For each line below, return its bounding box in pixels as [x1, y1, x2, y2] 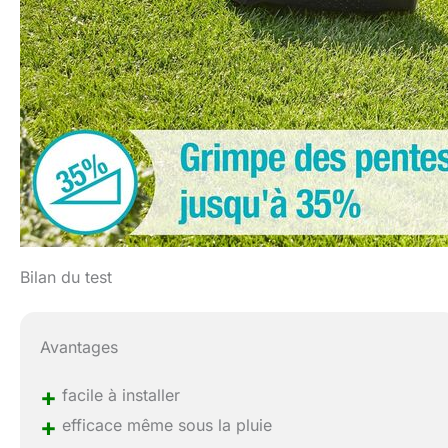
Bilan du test [20, 267, 112, 288]
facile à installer [57, 384, 181, 405]
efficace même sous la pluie [57, 414, 273, 435]
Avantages [40, 336, 119, 357]
